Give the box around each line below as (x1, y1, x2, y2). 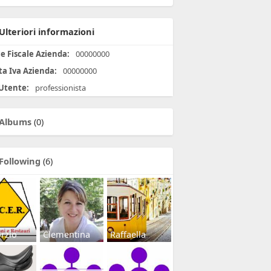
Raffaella (110, 228, 146, 241)
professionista (33, 82, 86, 94)
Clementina (42, 228, 90, 241)
